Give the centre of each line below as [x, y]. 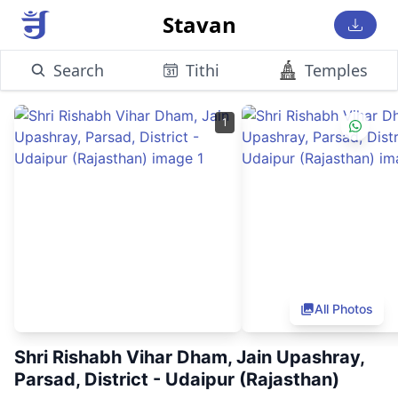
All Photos [344, 309]
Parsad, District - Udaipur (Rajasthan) [177, 379]
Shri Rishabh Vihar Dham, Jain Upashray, [189, 357]
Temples [336, 70]
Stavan [199, 24]
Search [79, 70]
